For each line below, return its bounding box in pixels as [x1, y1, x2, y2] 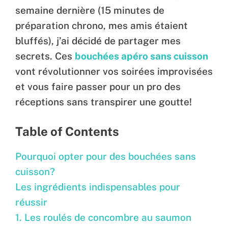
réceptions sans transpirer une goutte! [15, 96, 192, 108]
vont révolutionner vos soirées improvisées [15, 66, 213, 77]
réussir [15, 196, 47, 208]
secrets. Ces [15, 50, 75, 62]
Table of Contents [15, 124, 119, 138]
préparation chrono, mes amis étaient [15, 20, 188, 32]
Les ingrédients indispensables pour [15, 181, 180, 192]
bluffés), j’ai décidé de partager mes [15, 35, 181, 47]
